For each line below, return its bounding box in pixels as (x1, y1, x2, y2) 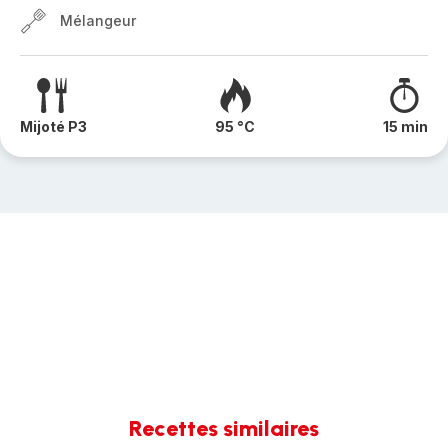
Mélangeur (60, 12, 136, 29)
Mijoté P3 (20, 118, 87, 135)
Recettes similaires (129, 415, 319, 442)
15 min (383, 118, 428, 135)
